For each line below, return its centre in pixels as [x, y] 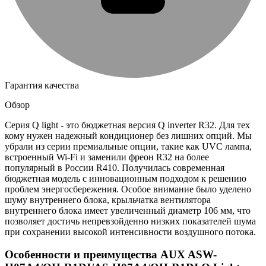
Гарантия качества [42, 85]
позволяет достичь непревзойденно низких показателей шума [130, 221]
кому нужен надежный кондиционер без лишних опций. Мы [128, 135]
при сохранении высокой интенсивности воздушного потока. [130, 232]
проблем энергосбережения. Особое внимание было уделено [128, 189]
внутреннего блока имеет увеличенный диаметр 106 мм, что [128, 210]
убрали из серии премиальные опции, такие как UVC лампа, [128, 146]
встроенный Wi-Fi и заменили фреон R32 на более [107, 157]
